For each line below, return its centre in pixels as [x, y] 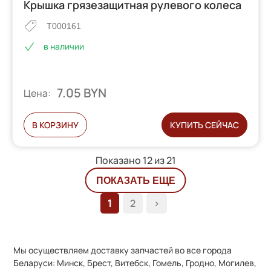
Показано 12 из [131, 160]
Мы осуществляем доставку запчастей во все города [123, 250]
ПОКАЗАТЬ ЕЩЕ [135, 181]
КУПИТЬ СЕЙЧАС [204, 125]
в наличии [64, 46]
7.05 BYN [82, 93]
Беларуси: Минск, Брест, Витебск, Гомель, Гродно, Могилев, [135, 263]
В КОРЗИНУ [56, 125]
